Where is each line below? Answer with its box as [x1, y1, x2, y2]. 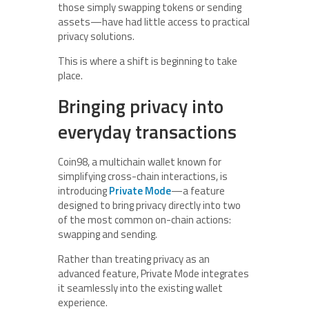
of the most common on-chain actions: [58, 212, 231, 228]
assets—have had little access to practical [58, 14, 250, 30]
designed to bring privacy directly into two [58, 197, 241, 214]
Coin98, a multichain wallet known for [58, 154, 221, 170]
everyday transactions [58, 117, 237, 146]
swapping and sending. [58, 226, 157, 243]
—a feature [171, 183, 225, 199]
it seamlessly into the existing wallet [58, 280, 223, 297]
